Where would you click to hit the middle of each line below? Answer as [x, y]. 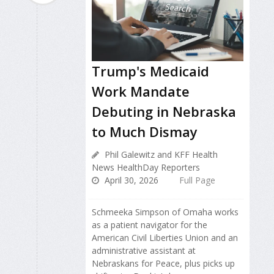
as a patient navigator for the [150, 225]
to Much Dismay [145, 132]
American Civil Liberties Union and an [165, 238]
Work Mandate [141, 91]
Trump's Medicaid [150, 71]
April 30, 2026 [130, 180]
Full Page [197, 180]
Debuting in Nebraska [164, 112]
